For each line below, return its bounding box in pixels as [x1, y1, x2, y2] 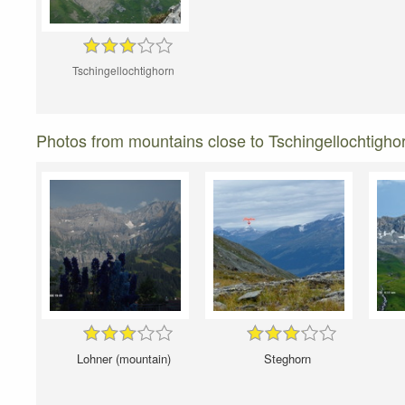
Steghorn [263, 350, 311, 368]
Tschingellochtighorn [72, 62, 174, 79]
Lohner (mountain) [76, 350, 171, 368]
